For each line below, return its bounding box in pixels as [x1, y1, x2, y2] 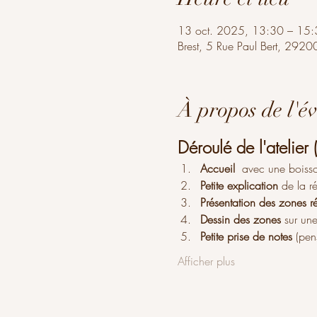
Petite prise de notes [200, 228, 292, 244]
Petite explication [200, 177, 278, 193]
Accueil [200, 160, 238, 176]
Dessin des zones [200, 211, 281, 227]
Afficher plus [177, 253, 235, 269]
